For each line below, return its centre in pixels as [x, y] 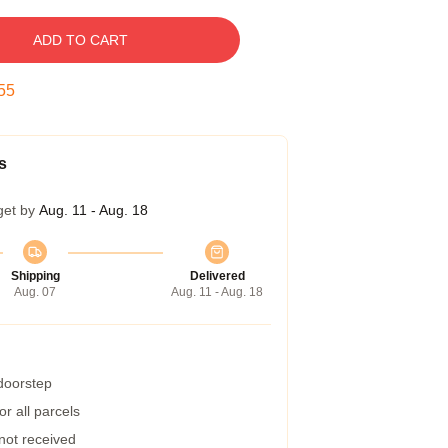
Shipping [35, 276]
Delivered [217, 276]
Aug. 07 [35, 292]
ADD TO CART [80, 40]
